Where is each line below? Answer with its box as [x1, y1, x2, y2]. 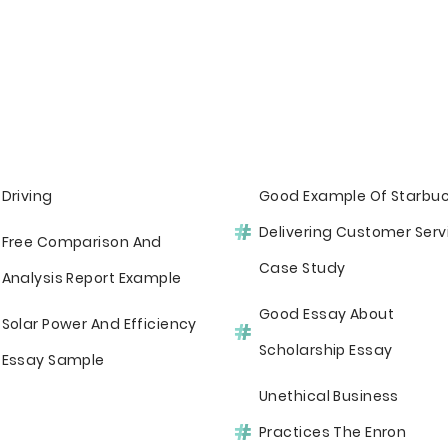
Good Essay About [259, 304, 394, 324]
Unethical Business [259, 386, 399, 406]
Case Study [259, 258, 346, 278]
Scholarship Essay [259, 340, 393, 360]
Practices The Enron [259, 422, 407, 442]
